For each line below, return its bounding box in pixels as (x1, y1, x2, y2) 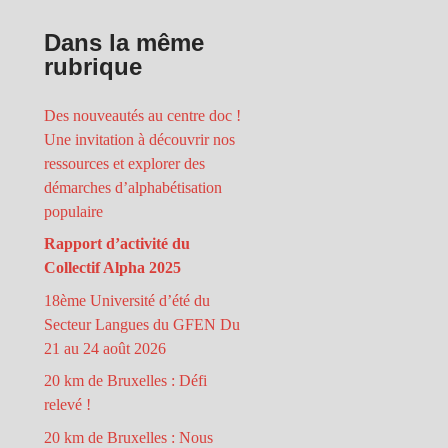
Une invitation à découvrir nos (44, 131, 236, 148)
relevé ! (44, 396, 92, 414)
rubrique (44, 53, 143, 80)
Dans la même (44, 29, 205, 56)
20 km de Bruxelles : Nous (44, 428, 214, 446)
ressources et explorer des (44, 155, 206, 172)
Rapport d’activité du (44, 235, 191, 253)
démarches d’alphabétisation (44, 179, 223, 196)
